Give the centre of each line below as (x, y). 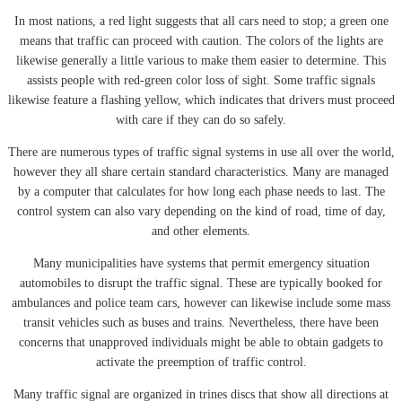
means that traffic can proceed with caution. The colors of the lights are (201, 40)
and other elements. (201, 231)
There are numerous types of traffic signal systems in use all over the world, (201, 152)
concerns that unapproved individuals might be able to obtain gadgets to (201, 342)
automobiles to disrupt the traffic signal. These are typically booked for (201, 283)
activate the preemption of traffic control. (201, 362)
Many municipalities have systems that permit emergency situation (201, 263)
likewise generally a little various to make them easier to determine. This (201, 60)
